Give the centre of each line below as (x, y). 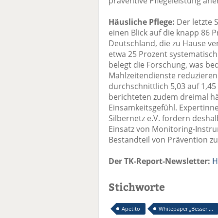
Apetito (131, 209)
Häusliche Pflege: (142, 22)
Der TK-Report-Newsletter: (159, 161)
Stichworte (137, 187)
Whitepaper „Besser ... (186, 209)
